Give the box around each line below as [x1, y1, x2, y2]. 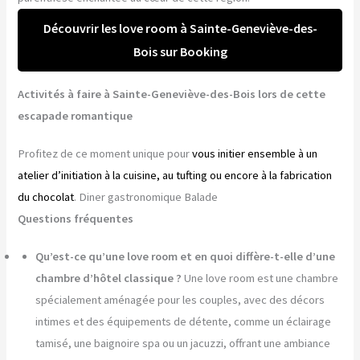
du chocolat [18, 189, 75, 204]
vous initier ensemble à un [192, 145, 318, 161]
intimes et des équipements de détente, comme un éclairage [35, 313, 332, 329]
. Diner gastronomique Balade [74, 189, 219, 204]
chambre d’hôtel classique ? [35, 270, 182, 285]
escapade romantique [18, 108, 133, 123]
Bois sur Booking [133, 43, 227, 59]
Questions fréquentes [18, 211, 134, 226]
